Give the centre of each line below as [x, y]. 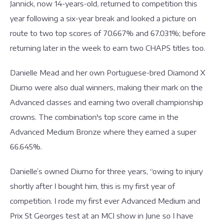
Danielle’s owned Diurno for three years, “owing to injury [106, 171]
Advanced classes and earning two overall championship [107, 102]
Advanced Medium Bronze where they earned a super [103, 132]
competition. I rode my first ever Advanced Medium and [105, 201]
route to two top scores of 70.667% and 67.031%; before [108, 33]
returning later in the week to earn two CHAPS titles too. [110, 48]
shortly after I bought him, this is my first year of [92, 186]
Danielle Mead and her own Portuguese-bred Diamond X [108, 73]
